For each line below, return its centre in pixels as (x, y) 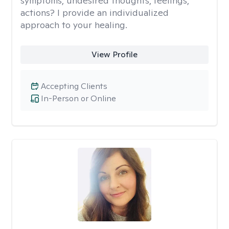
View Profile (114, 54)
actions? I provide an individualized (95, 13)
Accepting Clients (74, 86)
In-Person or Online (78, 98)
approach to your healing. (74, 25)
